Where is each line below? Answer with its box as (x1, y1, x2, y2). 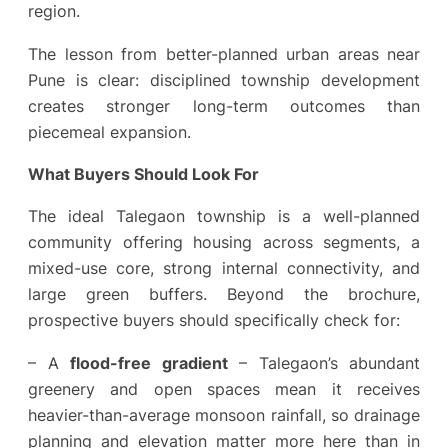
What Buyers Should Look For (28, 164, 259, 185)
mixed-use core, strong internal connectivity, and (28, 258, 420, 279)
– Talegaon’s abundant (227, 352, 420, 373)
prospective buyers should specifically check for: (28, 310, 400, 331)
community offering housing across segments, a (28, 232, 420, 253)
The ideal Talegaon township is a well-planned (28, 206, 420, 227)
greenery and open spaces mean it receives (28, 378, 420, 399)
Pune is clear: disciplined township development (28, 69, 420, 90)
